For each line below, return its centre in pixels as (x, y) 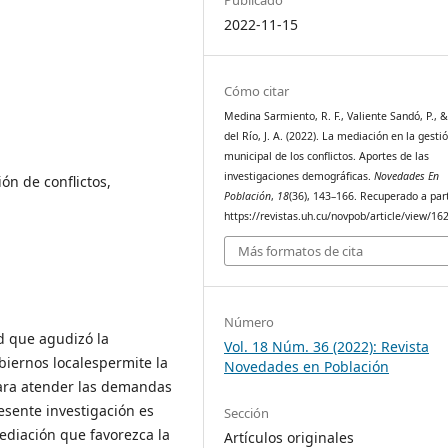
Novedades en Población (307, 367)
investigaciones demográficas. (299, 175)
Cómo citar (257, 90)
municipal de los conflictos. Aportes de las (327, 155)
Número (249, 322)
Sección (247, 412)
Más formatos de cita (301, 251)
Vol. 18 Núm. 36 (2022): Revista (327, 347)
